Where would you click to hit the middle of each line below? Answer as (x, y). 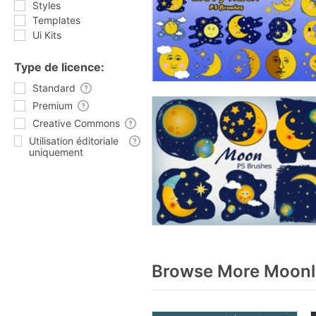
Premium (53, 105)
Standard (54, 88)
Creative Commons (76, 123)
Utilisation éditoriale (74, 141)
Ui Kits (47, 35)
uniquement (56, 152)
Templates (56, 20)
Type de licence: (59, 67)
